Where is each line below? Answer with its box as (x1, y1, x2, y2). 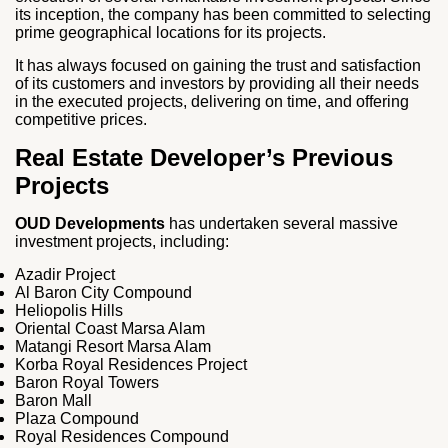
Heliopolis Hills (15, 302, 123, 319)
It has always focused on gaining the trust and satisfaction (15, 57, 421, 74)
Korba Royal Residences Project (15, 356, 247, 373)
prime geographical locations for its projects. (15, 24, 326, 41)
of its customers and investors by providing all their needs (15, 75, 419, 92)
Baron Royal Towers (15, 374, 159, 391)
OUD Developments (15, 215, 165, 232)
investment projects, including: (15, 233, 229, 250)
